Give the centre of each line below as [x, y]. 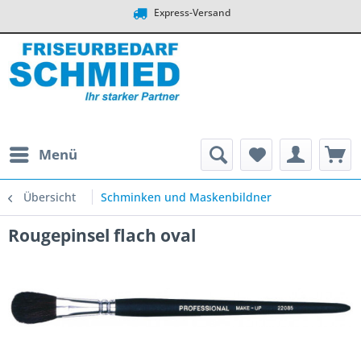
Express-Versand [190, 12]
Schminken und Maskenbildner [186, 197]
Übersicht [50, 197]
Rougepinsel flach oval [102, 235]
